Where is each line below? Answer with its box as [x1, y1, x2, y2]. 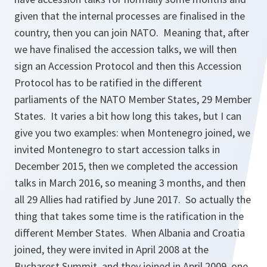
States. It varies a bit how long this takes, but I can [14, 109, 241, 123]
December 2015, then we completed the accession [14, 159, 238, 173]
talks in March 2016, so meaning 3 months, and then [14, 176, 246, 190]
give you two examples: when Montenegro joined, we [14, 126, 250, 140]
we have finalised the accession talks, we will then [14, 42, 237, 57]
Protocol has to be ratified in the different [14, 76, 202, 90]
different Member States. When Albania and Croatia [14, 226, 245, 240]
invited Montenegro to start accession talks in [14, 142, 220, 157]
